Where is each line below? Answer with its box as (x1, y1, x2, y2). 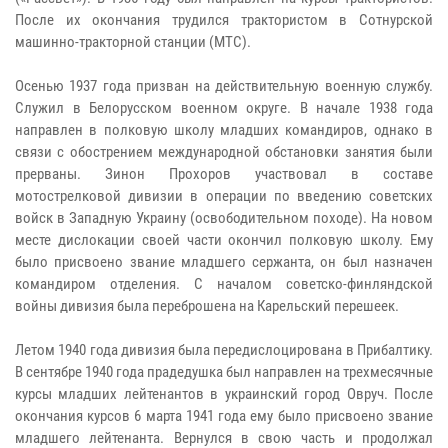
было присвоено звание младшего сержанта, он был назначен (15, 252, 433, 271)
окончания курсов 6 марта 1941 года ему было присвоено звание (15, 406, 433, 425)
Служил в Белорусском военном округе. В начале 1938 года (15, 98, 433, 117)
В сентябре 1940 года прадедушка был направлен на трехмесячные (15, 362, 433, 381)
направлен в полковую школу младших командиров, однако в (15, 120, 433, 139)
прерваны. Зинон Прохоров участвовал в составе (15, 164, 433, 183)
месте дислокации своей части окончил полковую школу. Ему (15, 230, 433, 249)
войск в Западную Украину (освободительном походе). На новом (15, 208, 433, 227)
